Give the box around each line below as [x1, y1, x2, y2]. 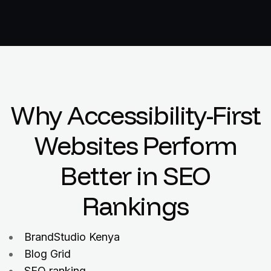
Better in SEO [60, 160, 211, 192]
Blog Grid [24, 247, 71, 260]
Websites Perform [34, 129, 237, 162]
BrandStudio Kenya [24, 230, 120, 243]
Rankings [82, 190, 189, 222]
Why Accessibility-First [10, 99, 261, 131]
